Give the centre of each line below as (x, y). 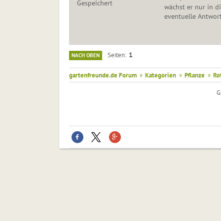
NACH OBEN (85, 55)
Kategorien (160, 75)
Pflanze (194, 75)
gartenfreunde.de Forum (103, 75)
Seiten (116, 55)
